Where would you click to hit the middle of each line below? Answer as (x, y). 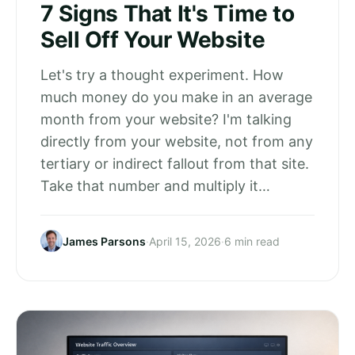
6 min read (252, 241)
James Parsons (104, 241)
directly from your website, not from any (177, 141)
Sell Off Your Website (153, 40)
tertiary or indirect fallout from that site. (175, 164)
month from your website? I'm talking (166, 119)
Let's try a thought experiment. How (162, 75)
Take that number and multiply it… (155, 186)
